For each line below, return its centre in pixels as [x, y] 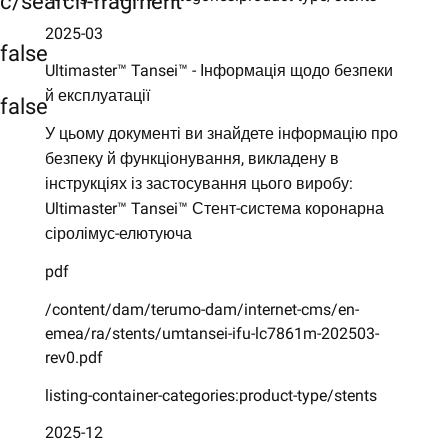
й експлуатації [97, 96]
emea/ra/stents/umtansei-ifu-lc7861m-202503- [211, 333]
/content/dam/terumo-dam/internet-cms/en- [201, 309]
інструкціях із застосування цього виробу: [198, 184]
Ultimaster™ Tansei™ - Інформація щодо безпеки [218, 71]
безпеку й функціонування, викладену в [191, 159]
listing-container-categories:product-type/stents [210, 395]
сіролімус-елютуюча [118, 234]
